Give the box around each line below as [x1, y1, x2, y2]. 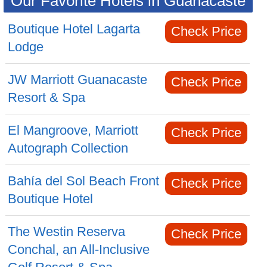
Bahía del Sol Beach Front [8, 173, 160, 188]
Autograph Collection [8, 141, 129, 156]
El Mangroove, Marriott [8, 123, 139, 138]
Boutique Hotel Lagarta [8, 21, 141, 36]
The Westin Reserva [8, 224, 126, 239]
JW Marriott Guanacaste [8, 72, 148, 87]
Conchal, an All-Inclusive [8, 242, 150, 257]
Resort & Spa [8, 90, 86, 105]
